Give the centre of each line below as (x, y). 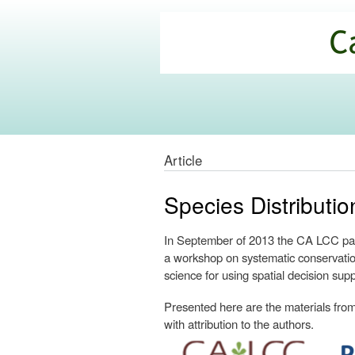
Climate (198, 56)
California (206, 36)
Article (183, 160)
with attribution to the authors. (239, 324)
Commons (210, 76)
